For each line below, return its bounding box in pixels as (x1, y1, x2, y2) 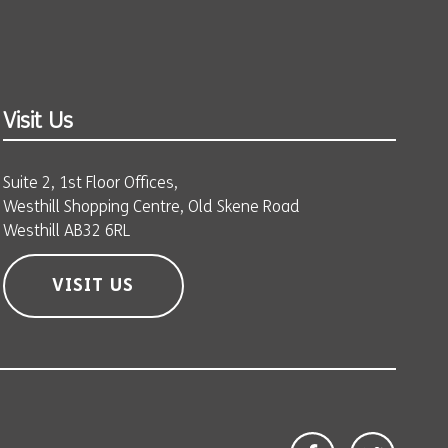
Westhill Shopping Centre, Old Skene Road (2, 200, 300, 216)
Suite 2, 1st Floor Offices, (2, 176, 178, 192)
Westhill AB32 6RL (2, 224, 130, 240)
